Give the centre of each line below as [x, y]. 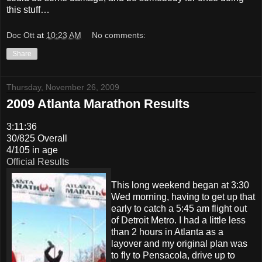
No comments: [119, 35]
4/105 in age [32, 150]
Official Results [38, 161]
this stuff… [28, 10]
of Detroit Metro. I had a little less [178, 220]
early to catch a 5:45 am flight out [179, 208]
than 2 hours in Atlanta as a [167, 232]
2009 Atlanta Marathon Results [98, 104]
